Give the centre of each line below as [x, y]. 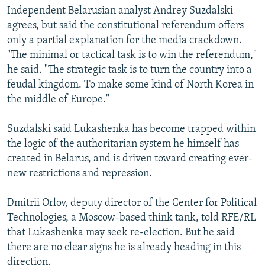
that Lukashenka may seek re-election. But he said [121, 232]
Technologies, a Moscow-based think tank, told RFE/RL [132, 218]
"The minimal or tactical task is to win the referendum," [132, 55]
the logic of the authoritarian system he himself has [123, 144]
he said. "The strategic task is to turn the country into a [130, 70]
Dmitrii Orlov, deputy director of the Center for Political [132, 203]
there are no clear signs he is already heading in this [124, 247]
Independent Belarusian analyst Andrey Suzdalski [120, 11]
